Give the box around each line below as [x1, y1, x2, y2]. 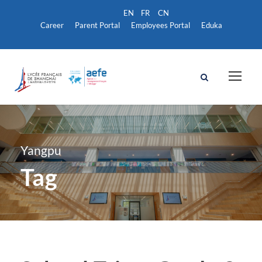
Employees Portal [130, 20, 190, 30]
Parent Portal [74, 20, 120, 30]
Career [40, 20, 64, 30]
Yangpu [20, 142, 61, 157]
